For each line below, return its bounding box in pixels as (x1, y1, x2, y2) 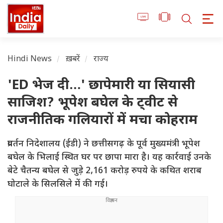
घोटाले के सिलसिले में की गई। (7, 179, 108, 191)
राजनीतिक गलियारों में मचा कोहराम (7, 112, 198, 130)
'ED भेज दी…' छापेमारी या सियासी (7, 77, 195, 95)
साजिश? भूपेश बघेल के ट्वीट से (7, 95, 178, 112)
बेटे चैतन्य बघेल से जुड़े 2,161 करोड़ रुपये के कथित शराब (7, 165, 202, 177)
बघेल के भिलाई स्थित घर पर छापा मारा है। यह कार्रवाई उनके (7, 152, 211, 164)
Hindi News (7, 54, 52, 65)
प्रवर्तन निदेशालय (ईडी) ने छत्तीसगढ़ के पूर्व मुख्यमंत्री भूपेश (7, 138, 200, 150)
